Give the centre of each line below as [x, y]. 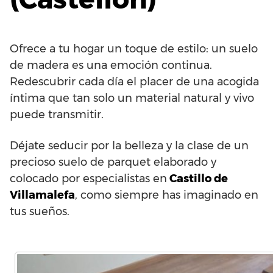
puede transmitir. [57, 115]
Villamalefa [42, 195]
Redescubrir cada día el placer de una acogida [134, 82]
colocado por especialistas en [88, 179]
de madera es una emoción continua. [111, 65]
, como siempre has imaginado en [167, 195]
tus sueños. [40, 211]
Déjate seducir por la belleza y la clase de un [129, 146]
